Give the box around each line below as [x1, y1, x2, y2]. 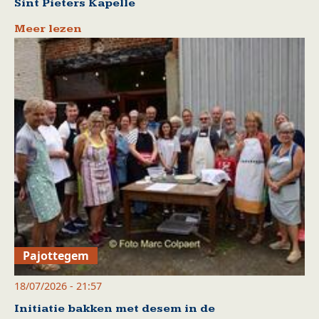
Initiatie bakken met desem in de [14, 301, 215, 315]
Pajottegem [23, 247, 90, 263]
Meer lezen [14, 22, 82, 36]
